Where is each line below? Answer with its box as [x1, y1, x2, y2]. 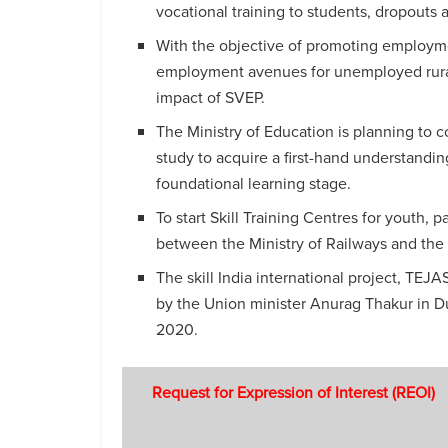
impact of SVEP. [156, 85, 266, 109]
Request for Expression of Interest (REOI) [152, 381, 435, 405]
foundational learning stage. [156, 171, 352, 195]
